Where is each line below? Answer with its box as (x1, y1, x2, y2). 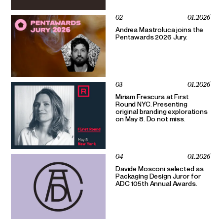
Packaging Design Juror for (115, 172, 201, 180)
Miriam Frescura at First (115, 92, 189, 101)
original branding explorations (115, 107, 208, 115)
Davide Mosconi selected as (115, 164, 204, 173)
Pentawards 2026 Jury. (115, 33, 188, 41)
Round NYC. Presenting (115, 99, 188, 108)
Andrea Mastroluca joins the (115, 25, 204, 34)
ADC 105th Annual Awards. (115, 179, 197, 187)
